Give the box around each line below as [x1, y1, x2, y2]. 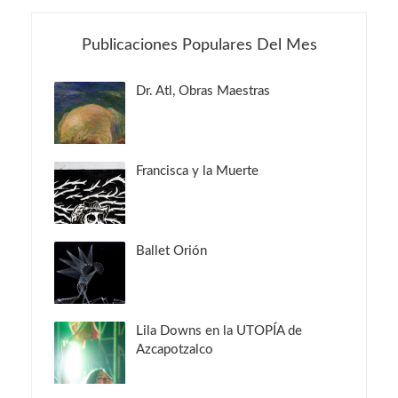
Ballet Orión [136, 244, 207, 258]
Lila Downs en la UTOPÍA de [136, 324, 302, 338]
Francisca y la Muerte [136, 164, 259, 178]
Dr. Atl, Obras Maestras [136, 84, 270, 98]
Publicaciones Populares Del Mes [81, 37, 317, 53]
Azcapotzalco [136, 343, 213, 356]
